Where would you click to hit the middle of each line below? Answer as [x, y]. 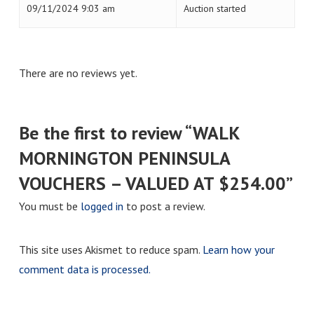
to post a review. [164, 206]
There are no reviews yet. [78, 73]
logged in [102, 206]
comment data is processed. [84, 269]
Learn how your [238, 249]
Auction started [214, 8]
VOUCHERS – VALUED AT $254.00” [156, 183]
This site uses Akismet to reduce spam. [110, 249]
